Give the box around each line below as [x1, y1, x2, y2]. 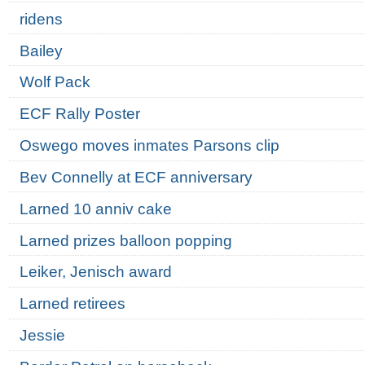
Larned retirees [19, 295, 125, 313]
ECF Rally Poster [19, 105, 140, 123]
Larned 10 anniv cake [19, 200, 172, 218]
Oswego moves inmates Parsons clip [19, 137, 279, 155]
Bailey [19, 42, 63, 59]
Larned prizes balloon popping [19, 231, 232, 249]
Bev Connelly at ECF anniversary [19, 168, 253, 186]
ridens [19, 10, 63, 28]
